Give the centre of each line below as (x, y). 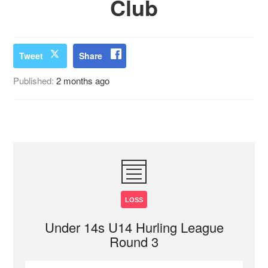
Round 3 (134, 241)
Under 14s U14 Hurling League (134, 227)
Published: (35, 80)
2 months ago (83, 80)
